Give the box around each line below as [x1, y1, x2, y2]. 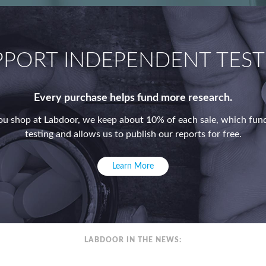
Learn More [112, 162, 154, 170]
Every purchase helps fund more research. [34, 93, 232, 103]
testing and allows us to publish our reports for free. [24, 129, 242, 139]
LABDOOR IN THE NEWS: [84, 236, 182, 243]
